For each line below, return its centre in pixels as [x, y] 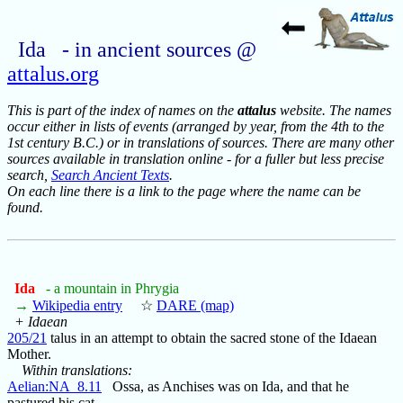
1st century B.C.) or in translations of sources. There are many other [201, 143]
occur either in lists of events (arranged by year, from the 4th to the [196, 127]
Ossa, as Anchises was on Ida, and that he [225, 387]
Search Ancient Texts [110, 175]
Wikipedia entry [77, 306]
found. [25, 208]
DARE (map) [195, 306]
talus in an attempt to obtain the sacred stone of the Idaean [212, 338]
